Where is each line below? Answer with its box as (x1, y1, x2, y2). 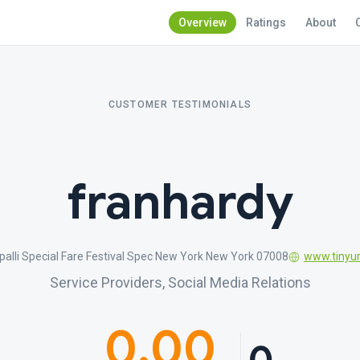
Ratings (246, 16, 286, 29)
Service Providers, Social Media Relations (49, 274, 311, 291)
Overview (178, 16, 227, 29)
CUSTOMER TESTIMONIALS (108, 99, 252, 110)
